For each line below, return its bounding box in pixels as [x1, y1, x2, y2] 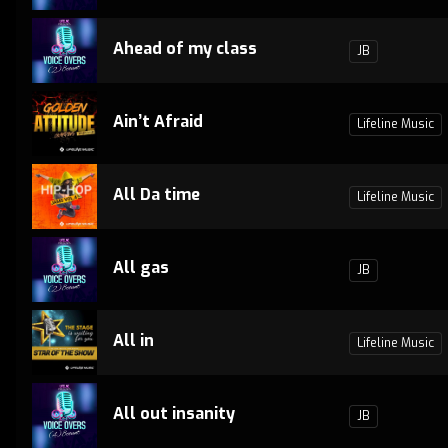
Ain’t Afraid [113, 111, 203, 132]
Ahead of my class [113, 38, 257, 59]
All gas [113, 257, 169, 278]
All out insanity [113, 403, 235, 424]
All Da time [113, 184, 200, 205]
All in [113, 330, 154, 351]
